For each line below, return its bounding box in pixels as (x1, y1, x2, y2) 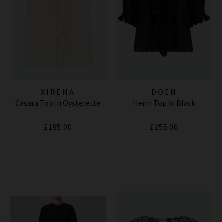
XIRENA (41, 87, 75, 97)
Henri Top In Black (133, 98, 195, 108)
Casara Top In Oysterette (15, 98, 101, 108)
